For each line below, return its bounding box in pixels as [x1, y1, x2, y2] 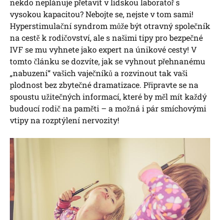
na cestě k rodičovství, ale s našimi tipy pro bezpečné [10, 32, 203, 43]
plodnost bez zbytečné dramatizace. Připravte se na [10, 80, 198, 90]
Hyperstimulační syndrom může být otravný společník [10, 21, 210, 31]
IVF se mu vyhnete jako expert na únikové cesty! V [10, 44, 197, 55]
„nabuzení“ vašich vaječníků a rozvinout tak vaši [10, 68, 188, 78]
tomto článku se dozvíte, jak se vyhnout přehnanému [10, 56, 205, 66]
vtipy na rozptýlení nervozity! [10, 115, 119, 125]
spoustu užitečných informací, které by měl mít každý [10, 91, 207, 102]
